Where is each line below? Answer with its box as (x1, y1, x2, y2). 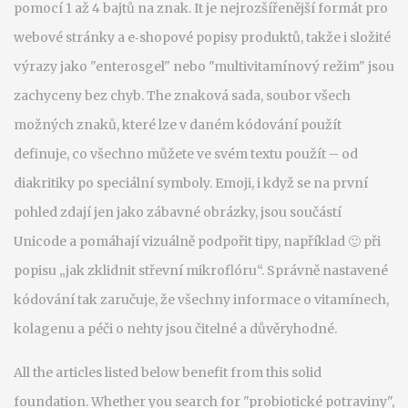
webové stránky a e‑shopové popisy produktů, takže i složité (14, 29, 391, 46)
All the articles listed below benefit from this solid (14, 364, 321, 381)
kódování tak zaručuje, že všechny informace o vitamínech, (14, 291, 389, 308)
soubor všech (266, 87, 351, 104)
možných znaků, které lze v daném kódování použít (14, 117, 342, 133)
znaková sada (174, 87, 260, 104)
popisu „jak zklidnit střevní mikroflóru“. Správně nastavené (14, 262, 388, 279)
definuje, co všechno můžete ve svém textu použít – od (14, 146, 358, 162)
